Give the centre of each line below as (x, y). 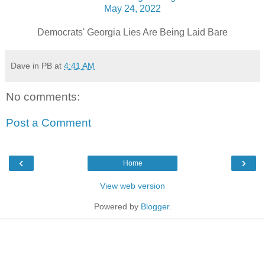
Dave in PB (31, 66)
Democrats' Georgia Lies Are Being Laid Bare (132, 33)
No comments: (43, 97)
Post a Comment (49, 122)
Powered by (117, 207)
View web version (132, 186)
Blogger (155, 207)
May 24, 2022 (132, 9)
